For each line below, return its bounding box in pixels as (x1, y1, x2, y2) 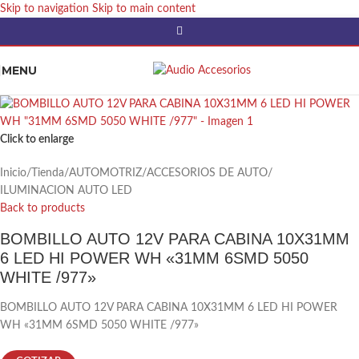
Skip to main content (92, 3, 196, 14)
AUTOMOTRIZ (69, 167, 142, 179)
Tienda (31, 167, 64, 179)
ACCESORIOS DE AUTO (147, 167, 268, 179)
